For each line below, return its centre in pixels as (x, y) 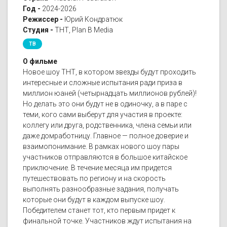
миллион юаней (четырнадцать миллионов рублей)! (110, 93)
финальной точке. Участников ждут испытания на (107, 221)
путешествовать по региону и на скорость (94, 179)
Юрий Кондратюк (93, 20)
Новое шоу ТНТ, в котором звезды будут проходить (109, 72)
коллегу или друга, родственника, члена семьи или (107, 125)
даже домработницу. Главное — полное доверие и (106, 136)
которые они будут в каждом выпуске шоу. (94, 200)
